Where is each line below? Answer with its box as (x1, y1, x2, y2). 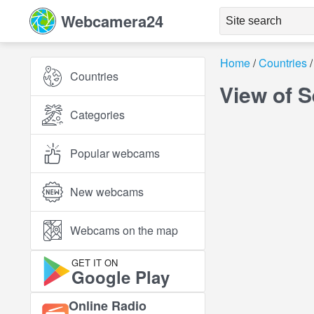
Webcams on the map (70, 222, 178, 238)
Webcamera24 (61, 10, 163, 32)
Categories (70, 107, 125, 123)
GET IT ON (71, 255, 118, 269)
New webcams (70, 184, 144, 200)
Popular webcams (70, 145, 160, 161)
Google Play (71, 264, 170, 289)
